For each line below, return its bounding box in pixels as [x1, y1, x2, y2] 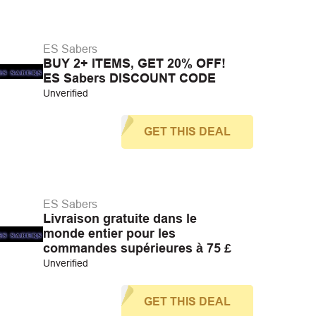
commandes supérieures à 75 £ [42, 241, 231, 255]
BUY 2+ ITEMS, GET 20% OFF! [42, 56, 226, 71]
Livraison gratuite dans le [42, 212, 197, 226]
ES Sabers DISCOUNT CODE [42, 71, 216, 85]
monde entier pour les [42, 226, 176, 241]
